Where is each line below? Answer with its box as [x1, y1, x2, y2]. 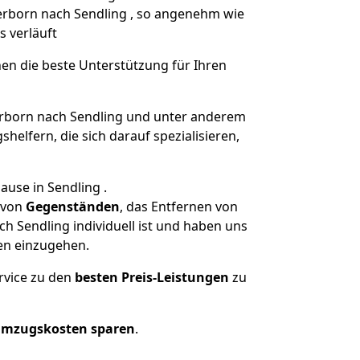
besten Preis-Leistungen [75, 268, 229, 286]
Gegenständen [26, 198, 120, 215]
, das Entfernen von [120, 198, 238, 215]
